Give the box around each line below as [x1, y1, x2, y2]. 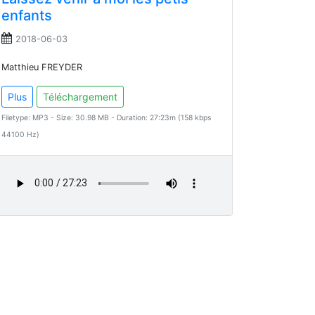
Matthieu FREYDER [1, 61, 82, 72]
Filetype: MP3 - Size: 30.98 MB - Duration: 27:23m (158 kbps [1, 112, 211, 122]
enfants [1, 6, 52, 24]
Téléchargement [43, 90, 117, 103]
